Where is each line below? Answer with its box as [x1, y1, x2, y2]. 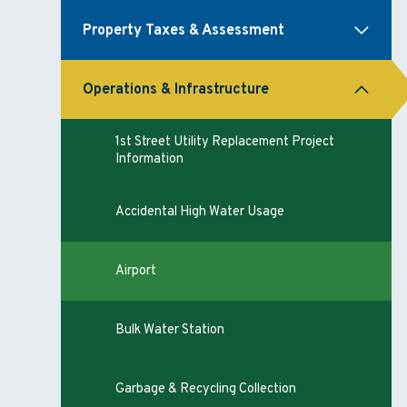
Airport [115, 263, 157, 280]
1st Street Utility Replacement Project [115, 134, 335, 151]
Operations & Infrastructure [83, 80, 270, 99]
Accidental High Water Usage [115, 203, 285, 221]
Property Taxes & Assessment [83, 21, 285, 40]
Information [115, 151, 184, 168]
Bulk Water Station [115, 322, 225, 339]
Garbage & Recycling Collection [115, 381, 297, 398]
